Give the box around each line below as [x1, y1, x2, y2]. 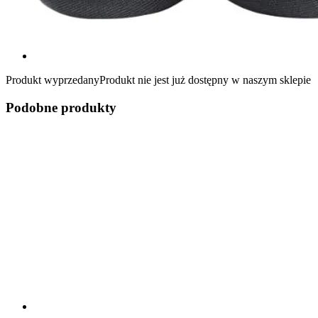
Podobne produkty [6, 99, 116, 115]
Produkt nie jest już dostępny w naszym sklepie [99, 73, 311, 86]
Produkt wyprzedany [6, 73, 99, 86]
